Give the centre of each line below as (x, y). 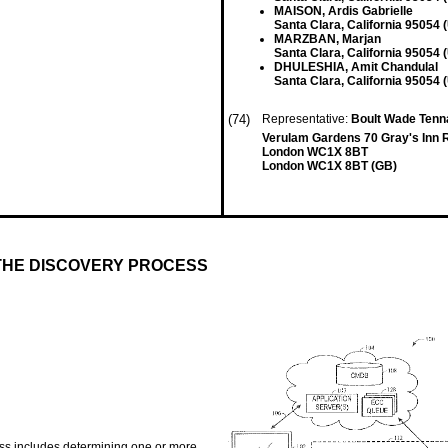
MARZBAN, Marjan (327, 39)
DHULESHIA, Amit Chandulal (356, 67)
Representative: (306, 119)
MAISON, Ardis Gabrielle (343, 11)
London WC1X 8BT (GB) (329, 166)
